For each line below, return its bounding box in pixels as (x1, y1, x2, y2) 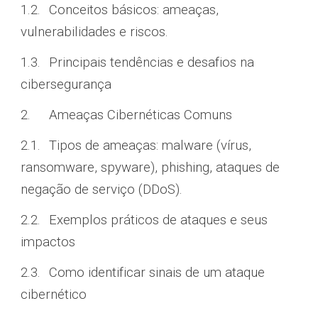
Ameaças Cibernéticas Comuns (49, 107, 236, 123)
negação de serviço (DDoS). (21, 182, 183, 197)
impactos (21, 234, 79, 250)
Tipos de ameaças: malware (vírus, (49, 138, 252, 153)
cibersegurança (21, 77, 112, 92)
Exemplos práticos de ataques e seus (49, 212, 268, 228)
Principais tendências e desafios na (49, 55, 255, 70)
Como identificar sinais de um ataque (49, 265, 265, 280)
